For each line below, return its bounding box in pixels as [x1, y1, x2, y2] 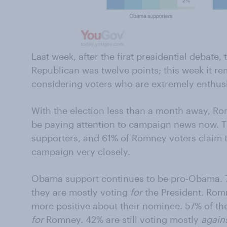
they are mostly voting [31, 186, 130, 198]
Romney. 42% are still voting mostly [44, 214, 201, 225]
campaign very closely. [31, 146, 130, 157]
